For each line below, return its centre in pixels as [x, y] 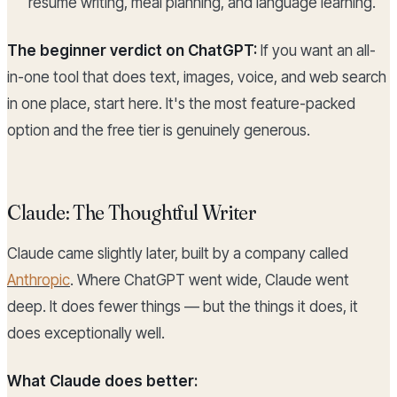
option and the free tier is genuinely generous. [159, 131]
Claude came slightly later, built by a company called [178, 254]
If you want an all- [316, 51]
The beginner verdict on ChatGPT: [132, 51]
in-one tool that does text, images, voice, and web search [197, 78]
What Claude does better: [102, 381]
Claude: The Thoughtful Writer [132, 213]
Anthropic [39, 280]
